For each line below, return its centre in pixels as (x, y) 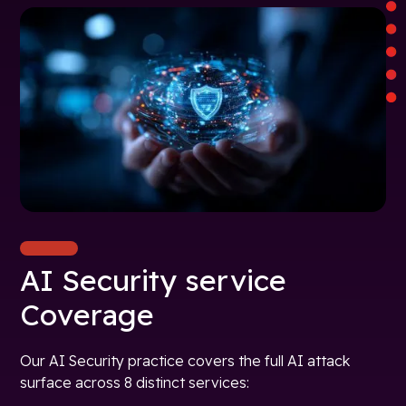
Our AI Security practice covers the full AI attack (185, 360)
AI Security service (154, 280)
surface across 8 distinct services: (135, 382)
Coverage (87, 314)
